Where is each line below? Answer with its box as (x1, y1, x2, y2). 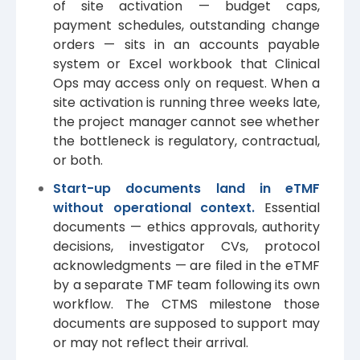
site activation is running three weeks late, (53, 92, 320, 112)
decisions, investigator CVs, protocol (53, 236, 320, 256)
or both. (53, 150, 103, 170)
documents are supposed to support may (53, 313, 320, 333)
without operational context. (53, 198, 264, 217)
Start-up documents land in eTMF (53, 178, 320, 198)
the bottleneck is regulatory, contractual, (53, 131, 320, 150)
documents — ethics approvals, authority (53, 217, 320, 236)
